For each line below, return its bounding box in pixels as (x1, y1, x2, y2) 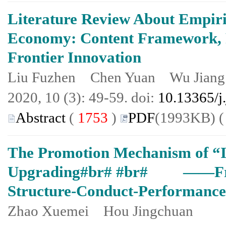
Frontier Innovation (8, 48, 141, 66)
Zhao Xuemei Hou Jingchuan (8, 203, 193, 219)
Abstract (16, 109, 66, 126)
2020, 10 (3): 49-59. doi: (8, 89, 158, 105)
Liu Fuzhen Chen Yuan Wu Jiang (8, 69, 225, 85)
